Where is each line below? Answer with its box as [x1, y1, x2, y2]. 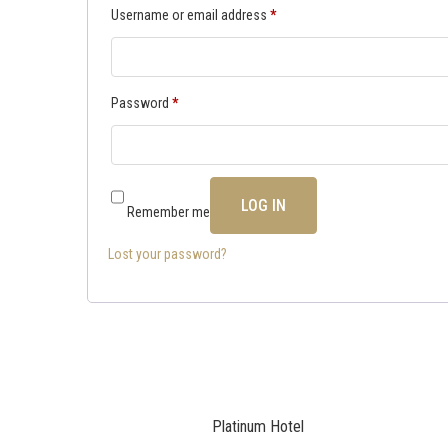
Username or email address [111, 7, 270, 23]
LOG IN [241, 195, 286, 215]
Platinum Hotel [212, 417, 305, 436]
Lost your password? [108, 246, 227, 262]
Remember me [127, 204, 210, 220]
